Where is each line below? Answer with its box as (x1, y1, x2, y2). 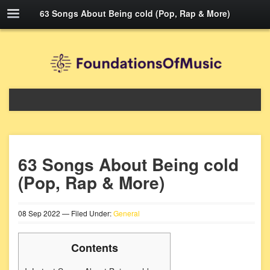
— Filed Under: (60, 208, 113, 218)
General (113, 208, 140, 218)
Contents (71, 240, 118, 256)
